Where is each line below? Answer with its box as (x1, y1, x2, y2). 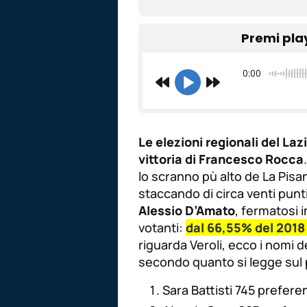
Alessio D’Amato (138, 202, 235, 219)
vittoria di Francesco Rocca (138, 151, 304, 168)
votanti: (138, 219, 186, 236)
